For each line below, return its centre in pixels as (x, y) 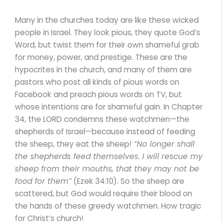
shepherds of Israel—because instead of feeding (105, 132)
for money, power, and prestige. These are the (101, 57)
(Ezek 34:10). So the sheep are (128, 181)
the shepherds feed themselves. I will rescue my (109, 157)
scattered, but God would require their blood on (104, 194)
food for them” (43, 181)
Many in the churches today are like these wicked (107, 20)
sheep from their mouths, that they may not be (107, 169)
